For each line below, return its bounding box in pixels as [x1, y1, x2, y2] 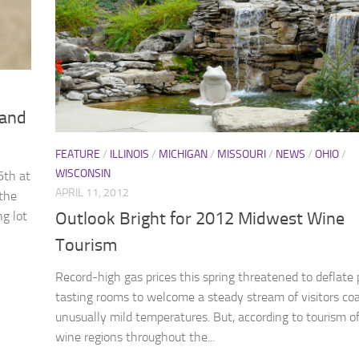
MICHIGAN [159, 147, 208, 162]
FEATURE [55, 147, 100, 162]
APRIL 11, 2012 [55, 186, 129, 200]
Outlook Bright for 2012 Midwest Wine [55, 208, 345, 230]
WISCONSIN [55, 167, 111, 181]
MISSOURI [217, 147, 266, 162]
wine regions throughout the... [55, 329, 215, 345]
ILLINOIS [110, 147, 149, 162]
